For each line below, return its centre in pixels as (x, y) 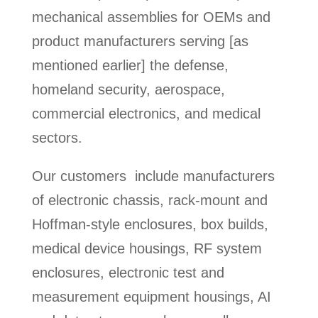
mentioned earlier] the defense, (130, 65)
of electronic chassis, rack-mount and (149, 200)
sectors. (57, 137)
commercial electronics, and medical (146, 113)
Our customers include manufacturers (153, 176)
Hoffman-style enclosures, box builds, (150, 224)
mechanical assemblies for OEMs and (151, 17)
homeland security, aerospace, (128, 89)
